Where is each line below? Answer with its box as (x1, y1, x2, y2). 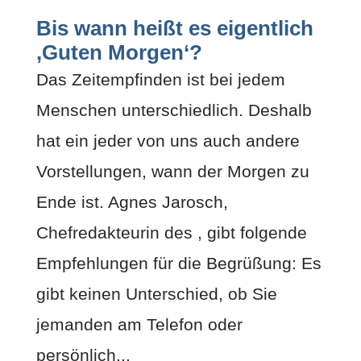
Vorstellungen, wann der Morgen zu (35, 161, 309, 180)
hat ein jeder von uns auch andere (35, 131, 300, 150)
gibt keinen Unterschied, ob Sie (35, 284, 277, 303)
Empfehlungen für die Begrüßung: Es (35, 253, 322, 272)
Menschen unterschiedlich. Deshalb (35, 100, 312, 119)
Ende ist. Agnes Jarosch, (35, 192, 228, 211)
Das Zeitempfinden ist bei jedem (35, 69, 285, 89)
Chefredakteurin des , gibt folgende (35, 222, 307, 242)
